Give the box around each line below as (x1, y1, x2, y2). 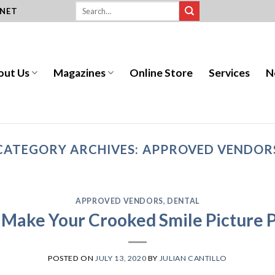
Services (209, 66, 250, 79)
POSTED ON (48, 253, 96, 263)
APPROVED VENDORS (76, 196, 163, 206)
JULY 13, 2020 (95, 253, 147, 263)
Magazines (53, 66, 106, 79)
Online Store (130, 66, 193, 79)
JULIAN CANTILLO (159, 253, 227, 263)
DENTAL (167, 196, 199, 206)
